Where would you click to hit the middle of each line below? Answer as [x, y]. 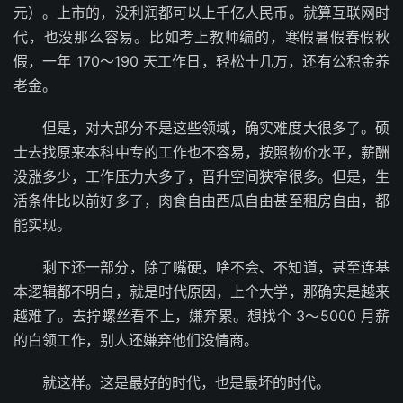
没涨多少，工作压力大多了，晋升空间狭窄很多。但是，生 [201, 176]
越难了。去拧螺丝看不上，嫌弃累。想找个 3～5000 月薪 [201, 315]
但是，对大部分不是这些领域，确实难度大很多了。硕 [216, 127]
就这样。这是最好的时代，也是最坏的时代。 [186, 382]
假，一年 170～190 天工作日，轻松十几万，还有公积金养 [201, 61]
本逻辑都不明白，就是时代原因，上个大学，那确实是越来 [201, 291]
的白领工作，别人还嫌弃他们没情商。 [136, 340]
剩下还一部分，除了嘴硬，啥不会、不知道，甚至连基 [216, 267]
